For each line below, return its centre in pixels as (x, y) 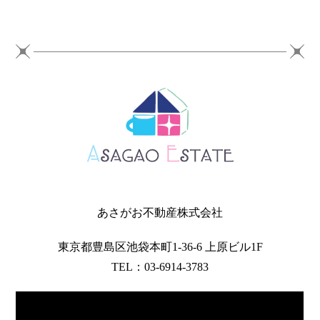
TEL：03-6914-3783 (160, 266)
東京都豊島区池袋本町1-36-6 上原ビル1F (160, 246)
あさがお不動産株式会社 (160, 212)
